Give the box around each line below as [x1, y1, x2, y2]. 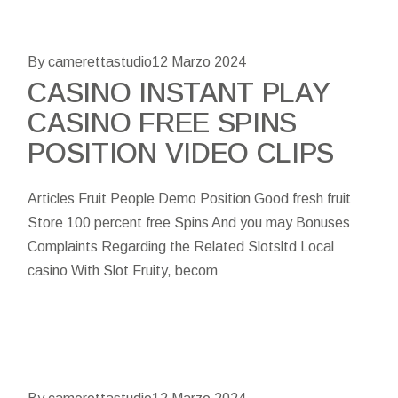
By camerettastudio [28, 53, 153, 69]
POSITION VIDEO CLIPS [28, 137, 335, 169]
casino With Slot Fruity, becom [28, 262, 219, 278]
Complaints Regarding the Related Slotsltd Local [28, 238, 335, 254]
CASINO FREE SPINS [28, 107, 298, 139]
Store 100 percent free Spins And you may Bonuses [28, 214, 351, 230]
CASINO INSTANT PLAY [28, 76, 330, 108]
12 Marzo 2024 [152, 53, 247, 69]
